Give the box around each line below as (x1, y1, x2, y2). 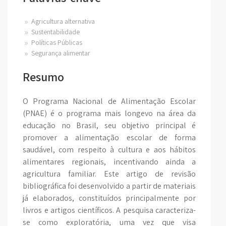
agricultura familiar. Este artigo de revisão (23, 168, 196, 179)
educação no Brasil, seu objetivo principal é (23, 120, 196, 131)
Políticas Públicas (30, 38, 82, 47)
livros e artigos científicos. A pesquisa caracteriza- (23, 205, 196, 215)
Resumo (23, 69, 64, 85)
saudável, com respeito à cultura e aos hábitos (23, 144, 196, 155)
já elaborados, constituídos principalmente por (23, 193, 196, 203)
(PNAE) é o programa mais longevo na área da (23, 108, 196, 119)
